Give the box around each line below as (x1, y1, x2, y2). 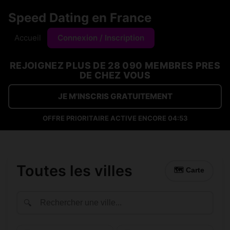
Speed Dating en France (8, 10, 151, 25)
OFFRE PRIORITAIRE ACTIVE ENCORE (43, 114, 168, 122)
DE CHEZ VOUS (79, 70, 151, 81)
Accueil (14, 33, 41, 43)
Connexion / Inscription (57, 33, 144, 43)
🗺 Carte (174, 166, 204, 174)
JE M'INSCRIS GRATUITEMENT (57, 91, 172, 101)
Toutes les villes (16, 162, 132, 180)
